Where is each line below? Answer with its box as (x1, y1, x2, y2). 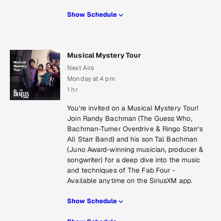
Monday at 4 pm (67, 74, 115, 83)
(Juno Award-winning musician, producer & (67, 145, 204, 154)
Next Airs (67, 64, 95, 73)
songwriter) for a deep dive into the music (67, 155, 201, 165)
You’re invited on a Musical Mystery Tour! (67, 104, 199, 113)
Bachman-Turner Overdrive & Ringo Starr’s (67, 124, 203, 134)
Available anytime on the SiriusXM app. (67, 176, 193, 185)
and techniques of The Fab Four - (67, 166, 176, 175)
